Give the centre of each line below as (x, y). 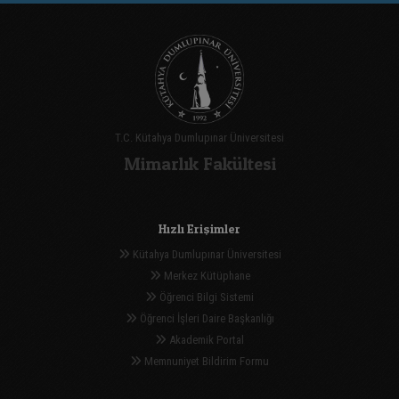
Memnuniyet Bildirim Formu (205, 362)
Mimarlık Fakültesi (199, 164)
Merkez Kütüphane (205, 276)
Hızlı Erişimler (199, 229)
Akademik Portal (205, 340)
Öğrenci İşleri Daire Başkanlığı (205, 319)
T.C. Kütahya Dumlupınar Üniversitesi (199, 138)
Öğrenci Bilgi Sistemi (205, 297)
